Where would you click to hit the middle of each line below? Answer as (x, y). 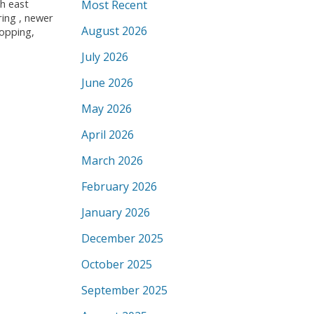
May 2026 (107, 109)
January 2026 (116, 212)
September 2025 (124, 290)
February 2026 (119, 186)
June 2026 (107, 83)
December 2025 (122, 238)
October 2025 (117, 264)
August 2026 (114, 31)
